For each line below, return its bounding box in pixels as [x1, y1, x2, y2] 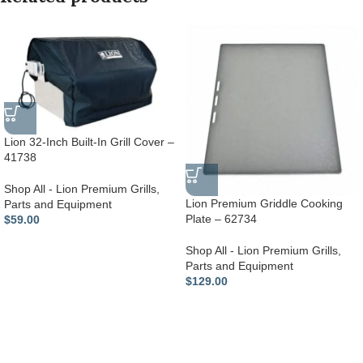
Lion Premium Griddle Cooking [186, 196, 343, 210]
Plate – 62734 [186, 211, 257, 225]
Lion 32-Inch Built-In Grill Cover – [4, 135, 174, 149]
